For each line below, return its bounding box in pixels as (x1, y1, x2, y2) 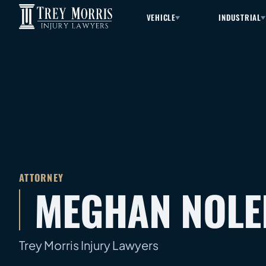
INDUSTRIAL (218, 11, 262, 23)
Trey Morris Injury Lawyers (19, 237, 159, 252)
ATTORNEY (19, 170, 64, 185)
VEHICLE (146, 11, 176, 23)
